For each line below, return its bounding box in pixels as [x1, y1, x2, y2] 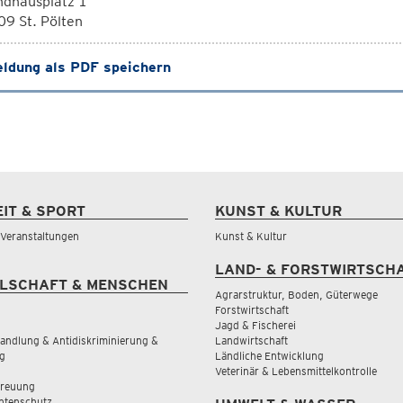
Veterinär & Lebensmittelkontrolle [215, 364, 377, 378]
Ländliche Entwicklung [215, 349, 324, 363]
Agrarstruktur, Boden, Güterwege [215, 288, 378, 301]
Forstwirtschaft [215, 303, 289, 317]
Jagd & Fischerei [215, 318, 296, 332]
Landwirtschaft [215, 334, 288, 347]
